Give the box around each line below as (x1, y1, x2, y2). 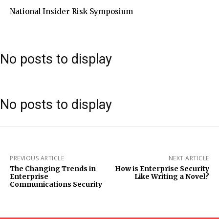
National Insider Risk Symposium (10, 6, 133, 16)
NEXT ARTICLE (168, 153, 209, 162)
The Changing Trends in (10, 164, 96, 173)
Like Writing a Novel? (134, 172, 209, 181)
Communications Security (10, 179, 102, 189)
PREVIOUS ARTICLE (10, 153, 64, 162)
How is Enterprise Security (114, 164, 209, 173)
